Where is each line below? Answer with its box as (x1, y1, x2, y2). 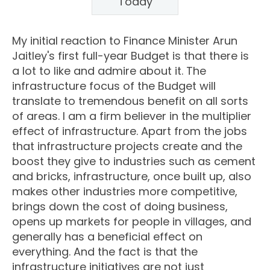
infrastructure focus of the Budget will (12, 78, 216, 94)
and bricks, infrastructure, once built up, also (12, 169, 251, 184)
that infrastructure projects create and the (12, 139, 242, 154)
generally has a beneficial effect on (12, 229, 202, 245)
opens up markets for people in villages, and (12, 214, 251, 230)
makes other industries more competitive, (12, 184, 237, 199)
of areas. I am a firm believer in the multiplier (12, 108, 251, 124)
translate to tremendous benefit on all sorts (12, 93, 248, 109)
